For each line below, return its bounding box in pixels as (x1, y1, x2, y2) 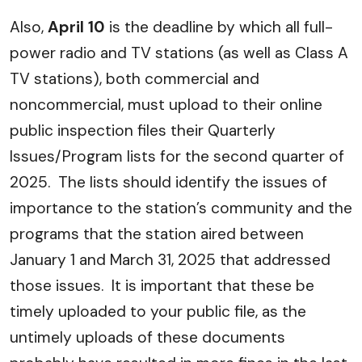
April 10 (48, 17, 105, 37)
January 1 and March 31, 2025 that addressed (10, 250, 330, 270)
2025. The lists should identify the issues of (10, 172, 327, 192)
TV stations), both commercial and (10, 69, 259, 89)
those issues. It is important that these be (10, 276, 314, 296)
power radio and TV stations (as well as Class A (10, 43, 348, 63)
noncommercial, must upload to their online (10, 95, 322, 115)
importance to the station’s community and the (10, 198, 352, 218)
